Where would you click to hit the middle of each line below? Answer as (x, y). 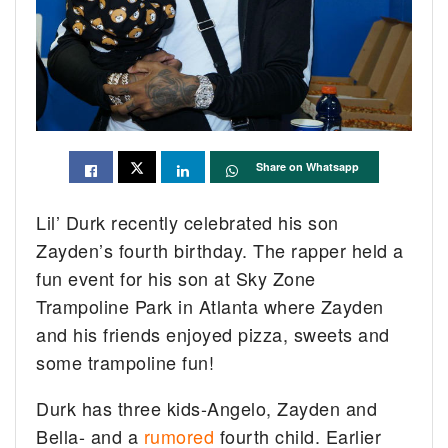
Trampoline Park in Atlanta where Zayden (210, 305)
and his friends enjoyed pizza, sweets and (213, 333)
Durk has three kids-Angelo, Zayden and (207, 407)
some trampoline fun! (125, 361)
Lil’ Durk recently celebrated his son (187, 221)
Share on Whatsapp (307, 166)
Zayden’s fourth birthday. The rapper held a (220, 249)
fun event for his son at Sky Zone (176, 277)
